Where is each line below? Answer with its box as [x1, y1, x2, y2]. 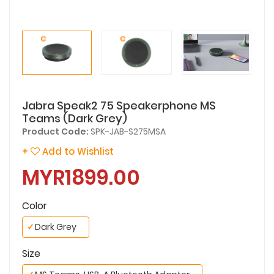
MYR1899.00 [22, 163, 140, 192]
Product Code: [22, 125, 89, 138]
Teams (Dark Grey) [22, 110, 127, 126]
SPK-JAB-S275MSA [89, 125, 166, 138]
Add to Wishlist [40, 144, 114, 158]
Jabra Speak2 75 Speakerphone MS [22, 97, 216, 113]
